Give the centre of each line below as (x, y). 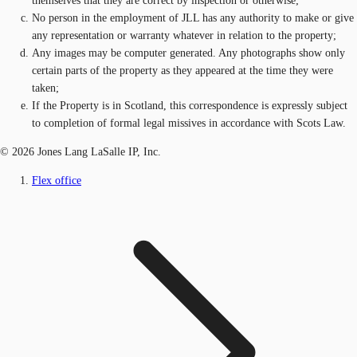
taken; (45, 88)
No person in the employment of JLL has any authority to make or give (193, 18)
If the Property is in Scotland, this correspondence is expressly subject (190, 106)
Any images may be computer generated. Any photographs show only (188, 53)
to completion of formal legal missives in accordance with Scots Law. (189, 124)
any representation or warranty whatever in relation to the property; (184, 36)
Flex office (57, 181)
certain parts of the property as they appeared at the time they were (182, 71)
